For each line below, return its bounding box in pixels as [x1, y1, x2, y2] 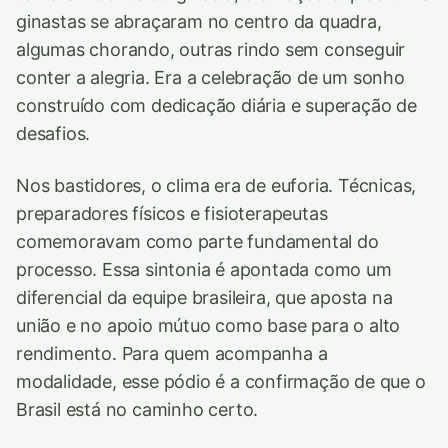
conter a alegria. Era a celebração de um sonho [16, 66, 405, 88]
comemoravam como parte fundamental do [16, 230, 379, 252]
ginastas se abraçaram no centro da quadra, [16, 10, 382, 32]
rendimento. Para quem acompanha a [16, 342, 328, 364]
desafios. [16, 122, 91, 144]
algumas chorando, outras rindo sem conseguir [16, 38, 406, 60]
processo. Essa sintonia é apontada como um [16, 258, 392, 280]
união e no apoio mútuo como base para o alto [16, 314, 401, 336]
